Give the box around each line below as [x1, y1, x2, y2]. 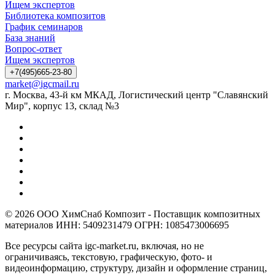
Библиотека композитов [5, 10, 106, 21]
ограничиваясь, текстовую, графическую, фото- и [5, 251, 212, 262]
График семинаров [5, 21, 83, 32]
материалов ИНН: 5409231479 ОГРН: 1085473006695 [5, 219, 229, 230]
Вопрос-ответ [5, 43, 62, 54]
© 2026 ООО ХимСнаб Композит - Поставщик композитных [5, 208, 260, 219]
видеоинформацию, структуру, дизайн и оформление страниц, [5, 262, 267, 273]
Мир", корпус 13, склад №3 [5, 100, 119, 111]
